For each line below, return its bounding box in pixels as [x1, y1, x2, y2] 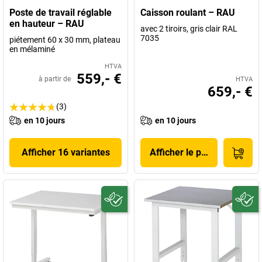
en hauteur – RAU [9, 18, 84, 30]
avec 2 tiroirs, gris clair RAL [140, 24, 237, 34]
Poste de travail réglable [9, 7, 112, 19]
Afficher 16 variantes [21, 147, 110, 158]
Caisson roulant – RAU [140, 7, 235, 19]
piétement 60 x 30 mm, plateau [9, 35, 120, 45]
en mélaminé [9, 44, 55, 54]
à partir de [39, 75, 71, 84]
